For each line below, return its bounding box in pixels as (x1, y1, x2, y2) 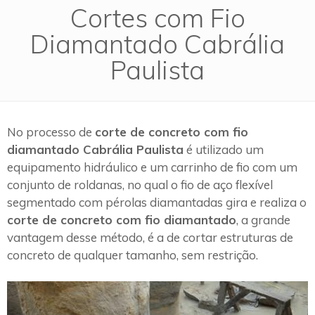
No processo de (7, 124, 95, 139)
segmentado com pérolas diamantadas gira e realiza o (7, 194, 307, 210)
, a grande (236, 212, 290, 227)
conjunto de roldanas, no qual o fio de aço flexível (7, 176, 273, 192)
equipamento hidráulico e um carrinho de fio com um (7, 159, 297, 174)
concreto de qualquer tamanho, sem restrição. (7, 247, 258, 262)
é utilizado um (184, 141, 264, 157)
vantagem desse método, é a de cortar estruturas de (7, 229, 293, 245)
